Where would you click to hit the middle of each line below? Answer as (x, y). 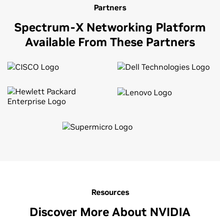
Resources (110, 192)
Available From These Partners (110, 42)
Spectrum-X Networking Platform (110, 27)
